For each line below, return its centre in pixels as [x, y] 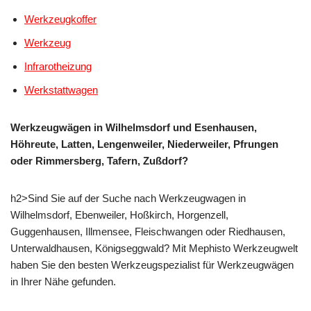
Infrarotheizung [58, 66]
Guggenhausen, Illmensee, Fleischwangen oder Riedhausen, [148, 231]
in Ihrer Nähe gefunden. [63, 281]
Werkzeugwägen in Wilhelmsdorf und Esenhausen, [134, 127]
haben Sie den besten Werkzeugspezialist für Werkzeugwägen [152, 264]
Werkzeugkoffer [60, 19]
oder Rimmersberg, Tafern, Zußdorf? [99, 160]
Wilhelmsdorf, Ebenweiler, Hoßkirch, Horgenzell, [119, 215]
